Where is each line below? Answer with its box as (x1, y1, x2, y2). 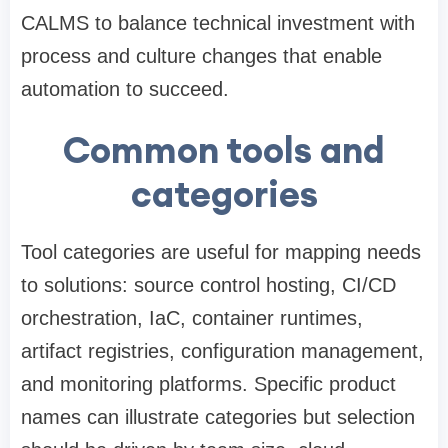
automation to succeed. (21, 78, 229, 101)
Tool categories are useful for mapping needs (21, 241, 421, 264)
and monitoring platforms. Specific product (21, 373, 396, 396)
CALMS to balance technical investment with (21, 12, 415, 35)
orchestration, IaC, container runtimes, (21, 307, 363, 330)
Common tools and (63, 127, 385, 174)
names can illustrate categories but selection (21, 406, 415, 429)
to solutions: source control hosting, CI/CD (21, 274, 396, 297)
